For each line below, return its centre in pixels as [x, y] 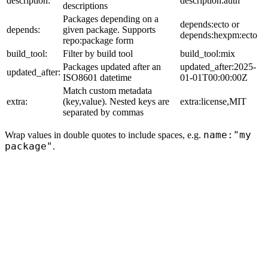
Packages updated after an [112, 67]
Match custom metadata [107, 91]
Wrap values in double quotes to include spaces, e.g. [104, 135]
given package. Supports [109, 30]
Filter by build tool [98, 54]
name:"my [227, 135]
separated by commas [103, 112]
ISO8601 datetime [97, 78]
